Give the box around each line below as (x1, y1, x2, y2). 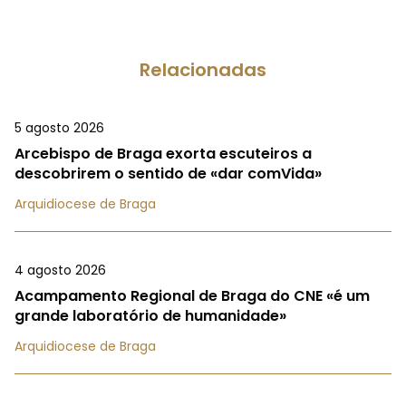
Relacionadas (140, 57, 266, 83)
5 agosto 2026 (14, 119, 104, 138)
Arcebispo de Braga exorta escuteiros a (14, 143, 312, 165)
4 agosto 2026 (14, 261, 106, 280)
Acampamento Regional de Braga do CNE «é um (14, 285, 370, 307)
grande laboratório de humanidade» (14, 305, 286, 327)
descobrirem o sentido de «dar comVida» (14, 163, 322, 185)
